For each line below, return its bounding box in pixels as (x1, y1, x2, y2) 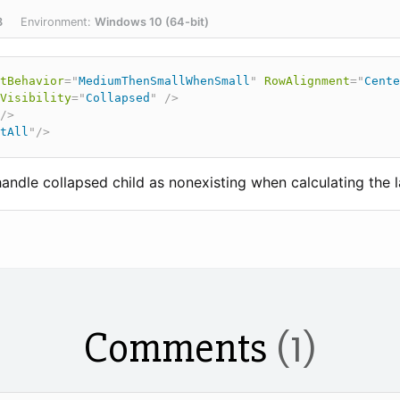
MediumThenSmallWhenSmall (79, 73, 250, 87)
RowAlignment (264, 73, 350, 87)
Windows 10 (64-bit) (95, 14, 209, 29)
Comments (83, 321, 276, 374)
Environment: (21, 14, 95, 29)
